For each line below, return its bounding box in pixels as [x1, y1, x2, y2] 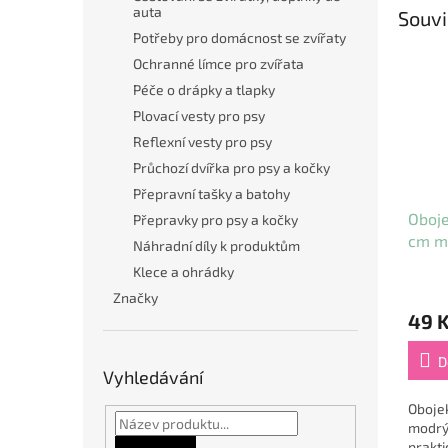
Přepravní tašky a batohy [133, 185, 290, 202]
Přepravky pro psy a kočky [133, 211, 298, 228]
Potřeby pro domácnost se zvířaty [133, 29, 346, 46]
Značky [113, 289, 158, 306]
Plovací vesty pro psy [133, 107, 265, 124]
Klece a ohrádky [133, 263, 234, 280]
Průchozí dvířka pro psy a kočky [133, 159, 330, 176]
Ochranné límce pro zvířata [133, 55, 304, 72]
